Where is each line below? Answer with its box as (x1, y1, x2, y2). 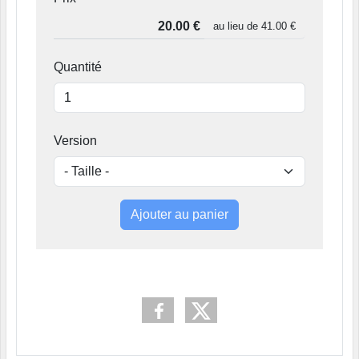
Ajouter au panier (131, 207, 228, 221)
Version (54, 133, 97, 147)
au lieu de (213, 19, 261, 32)
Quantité (54, 59, 102, 74)
